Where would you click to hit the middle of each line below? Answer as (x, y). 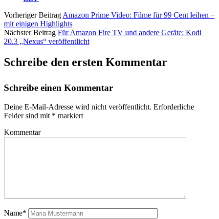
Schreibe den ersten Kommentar (86, 62)
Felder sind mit (28, 115)
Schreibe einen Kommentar (58, 88)
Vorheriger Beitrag (33, 15)
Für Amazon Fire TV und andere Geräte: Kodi (130, 33)
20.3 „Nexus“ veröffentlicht (47, 42)
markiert (69, 115)
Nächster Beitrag (30, 33)
